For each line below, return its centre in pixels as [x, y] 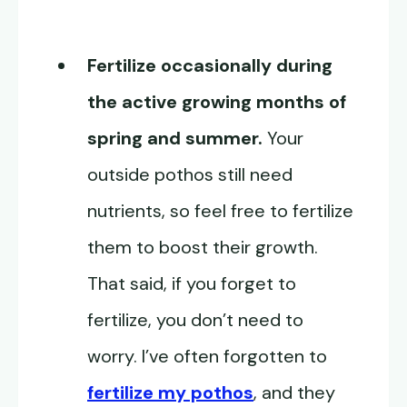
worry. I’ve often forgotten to [207, 357]
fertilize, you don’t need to [195, 320]
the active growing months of [217, 102]
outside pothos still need [190, 175]
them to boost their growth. [203, 248]
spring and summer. [177, 139]
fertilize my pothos [170, 393]
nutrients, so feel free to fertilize [220, 211]
